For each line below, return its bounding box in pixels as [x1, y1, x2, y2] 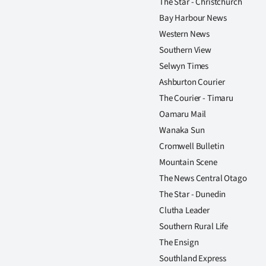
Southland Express [159, 252, 226, 265]
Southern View [159, 44, 212, 56]
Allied [51, 55, 83, 73]
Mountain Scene [159, 156, 217, 169]
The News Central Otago [159, 172, 247, 185]
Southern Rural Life [159, 220, 229, 233]
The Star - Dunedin [159, 188, 226, 201]
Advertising [51, 28, 114, 46]
